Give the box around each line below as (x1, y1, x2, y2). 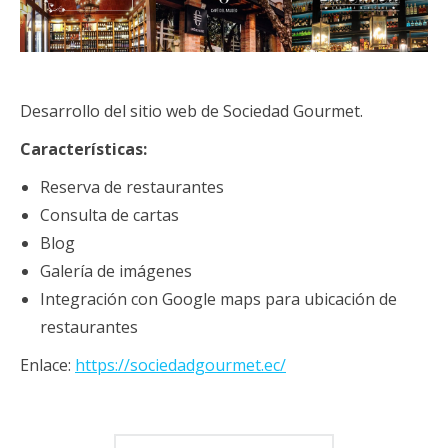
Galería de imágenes (40, 259, 192, 282)
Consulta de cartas (40, 203, 179, 226)
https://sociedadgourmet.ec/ (75, 353, 286, 376)
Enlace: (20, 353, 75, 376)
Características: (20, 137, 147, 160)
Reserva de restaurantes (40, 175, 224, 198)
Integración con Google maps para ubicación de (40, 287, 397, 310)
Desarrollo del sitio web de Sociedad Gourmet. (20, 99, 363, 122)
